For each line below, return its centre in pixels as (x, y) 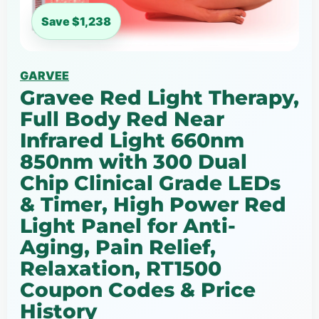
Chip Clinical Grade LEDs (150, 183)
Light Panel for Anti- (128, 225)
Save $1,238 (76, 21)
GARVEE (45, 75)
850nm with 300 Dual (134, 161)
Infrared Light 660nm (132, 140)
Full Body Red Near (122, 119)
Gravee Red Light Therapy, (159, 97)
